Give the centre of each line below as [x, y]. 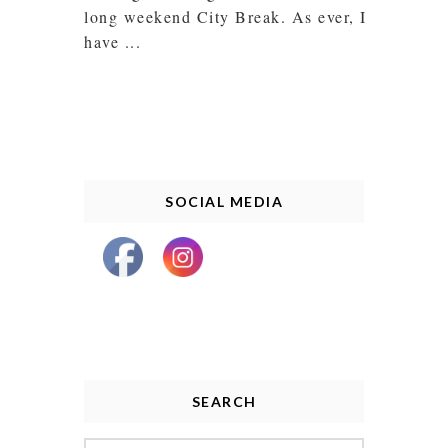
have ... [112, 41]
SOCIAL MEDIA [224, 201]
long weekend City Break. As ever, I [225, 16]
